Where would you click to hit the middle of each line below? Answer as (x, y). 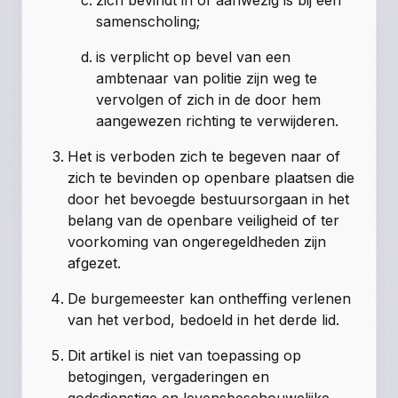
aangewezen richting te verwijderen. (218, 120)
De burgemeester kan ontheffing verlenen (210, 298)
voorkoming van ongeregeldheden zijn (197, 241)
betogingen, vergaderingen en (169, 376)
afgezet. (95, 263)
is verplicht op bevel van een (194, 56)
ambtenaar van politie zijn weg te (207, 78)
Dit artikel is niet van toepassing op (185, 355)
